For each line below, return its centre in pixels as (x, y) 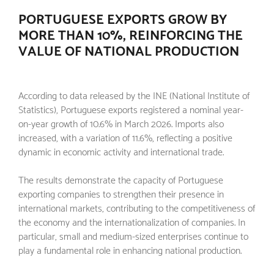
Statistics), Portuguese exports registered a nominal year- (131, 110)
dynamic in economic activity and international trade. (121, 152)
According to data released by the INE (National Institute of (134, 96)
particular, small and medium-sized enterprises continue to (133, 237)
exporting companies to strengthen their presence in (121, 194)
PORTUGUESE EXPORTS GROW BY (123, 20)
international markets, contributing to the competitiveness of (137, 209)
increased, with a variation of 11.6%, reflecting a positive (125, 138)
